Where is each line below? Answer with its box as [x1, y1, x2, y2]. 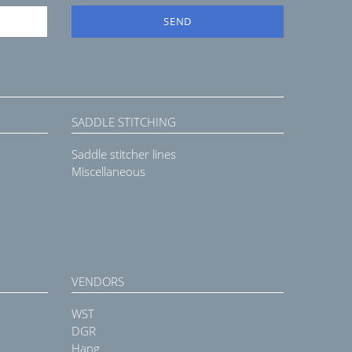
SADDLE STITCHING [71, 114, 176, 130]
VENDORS [71, 273, 124, 290]
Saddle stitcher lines [71, 146, 176, 163]
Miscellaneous [71, 163, 145, 180]
